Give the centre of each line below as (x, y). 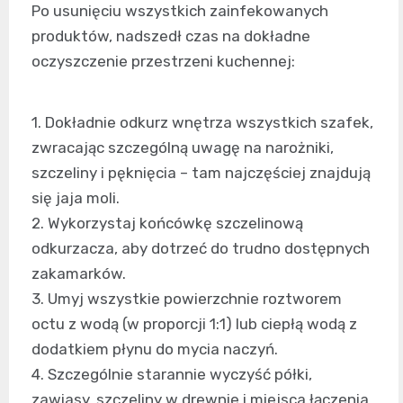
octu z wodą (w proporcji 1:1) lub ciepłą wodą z (194, 324)
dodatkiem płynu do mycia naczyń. (155, 349)
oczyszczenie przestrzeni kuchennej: (163, 62)
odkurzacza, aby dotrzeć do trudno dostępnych (201, 249)
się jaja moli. (76, 198)
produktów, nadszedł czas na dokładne (171, 36)
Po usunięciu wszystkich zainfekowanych (180, 11)
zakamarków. (79, 274)
